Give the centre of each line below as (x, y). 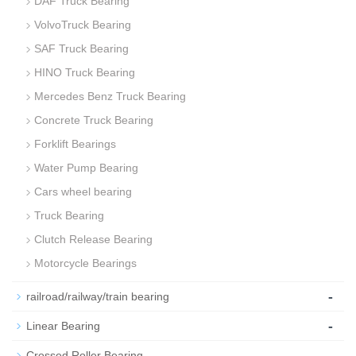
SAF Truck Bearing (81, 49)
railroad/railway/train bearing (98, 297)
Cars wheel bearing (83, 192)
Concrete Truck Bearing (94, 120)
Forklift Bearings (75, 144)
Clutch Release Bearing (93, 240)
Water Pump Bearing (86, 168)
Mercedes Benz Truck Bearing (110, 97)
